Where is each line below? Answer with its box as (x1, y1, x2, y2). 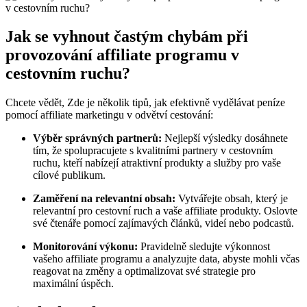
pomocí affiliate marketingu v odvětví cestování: (5, 109, 213, 121)
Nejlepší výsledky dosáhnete (162, 132, 288, 145)
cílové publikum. (33, 169, 106, 182)
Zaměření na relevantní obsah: (33, 193, 175, 205)
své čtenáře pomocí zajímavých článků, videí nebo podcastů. (33, 217, 294, 230)
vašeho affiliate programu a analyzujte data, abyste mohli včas (33, 253, 299, 265)
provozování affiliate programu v (5, 46, 239, 64)
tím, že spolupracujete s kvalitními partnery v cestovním (33, 145, 273, 157)
